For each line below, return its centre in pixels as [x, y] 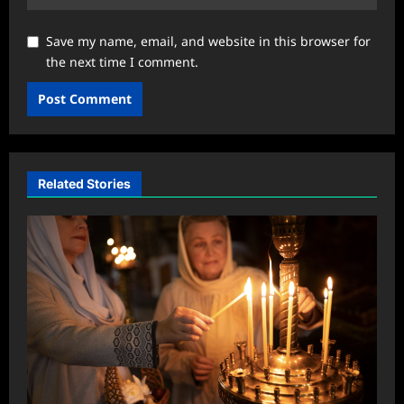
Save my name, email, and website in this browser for [208, 41]
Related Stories [84, 183]
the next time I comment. [122, 61]
